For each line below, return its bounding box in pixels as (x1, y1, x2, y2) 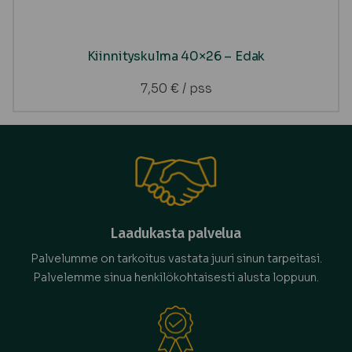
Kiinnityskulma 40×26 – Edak (86, 48, 266, 65)
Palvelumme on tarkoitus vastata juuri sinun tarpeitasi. (30, 251, 322, 266)
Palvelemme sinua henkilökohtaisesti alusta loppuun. (33, 270, 319, 285)
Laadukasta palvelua (111, 225, 241, 243)
